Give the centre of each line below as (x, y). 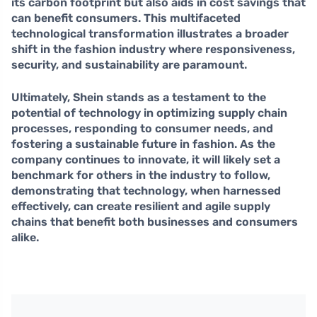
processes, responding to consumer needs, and (142, 129)
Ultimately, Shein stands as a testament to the (139, 98)
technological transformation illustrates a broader (150, 34)
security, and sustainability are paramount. (129, 65)
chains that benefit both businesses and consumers (155, 222)
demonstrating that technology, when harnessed (146, 191)
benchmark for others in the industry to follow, (141, 175)
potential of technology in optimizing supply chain (149, 113)
